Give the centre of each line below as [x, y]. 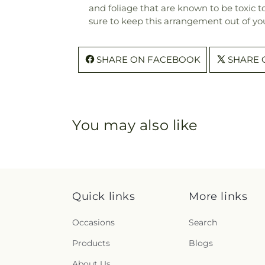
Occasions [93, 222]
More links [218, 196]
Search [203, 222]
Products [91, 243]
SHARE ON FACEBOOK [148, 59]
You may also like [135, 125]
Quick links [104, 196]
